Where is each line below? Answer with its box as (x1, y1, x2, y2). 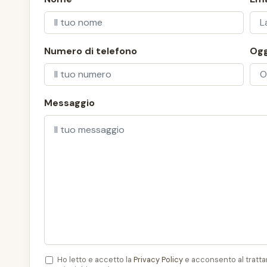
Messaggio (44, 96, 95, 109)
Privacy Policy (133, 254, 184, 265)
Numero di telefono (44, 44, 137, 57)
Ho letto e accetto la (57, 254, 134, 265)
